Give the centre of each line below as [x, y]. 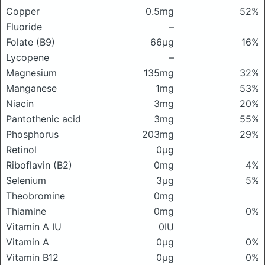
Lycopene [28, 57]
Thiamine [26, 211]
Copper [23, 11]
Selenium [26, 180]
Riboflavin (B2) [39, 165]
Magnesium [31, 73]
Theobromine [35, 196]
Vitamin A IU [34, 227]
